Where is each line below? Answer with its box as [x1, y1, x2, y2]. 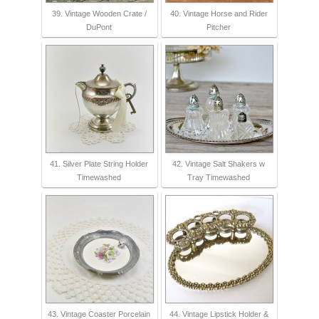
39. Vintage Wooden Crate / [51, 9, 147, 19]
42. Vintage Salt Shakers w [172, 159, 265, 169]
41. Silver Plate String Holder [50, 159, 148, 169]
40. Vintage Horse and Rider [169, 9, 268, 19]
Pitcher [206, 23, 231, 32]
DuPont [86, 23, 112, 32]
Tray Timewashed [187, 173, 250, 182]
